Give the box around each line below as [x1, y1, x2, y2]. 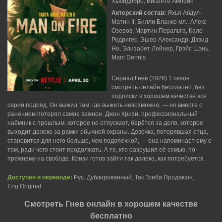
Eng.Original [7, 183, 41, 190]
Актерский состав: [111, 9, 167, 16]
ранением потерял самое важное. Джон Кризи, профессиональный [7, 111, 198, 117]
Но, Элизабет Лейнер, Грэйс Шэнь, [111, 45, 210, 52]
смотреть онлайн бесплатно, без [111, 84, 205, 91]
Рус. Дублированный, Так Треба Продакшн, [72, 174, 194, 181]
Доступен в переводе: [7, 174, 72, 181]
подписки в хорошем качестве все [111, 93, 207, 100]
